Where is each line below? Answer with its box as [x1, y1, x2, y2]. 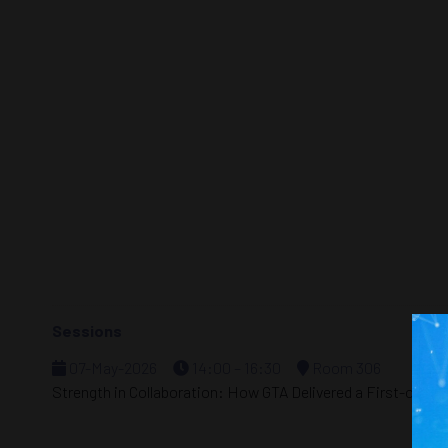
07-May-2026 [66, 358, 157, 377]
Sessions [52, 321, 122, 340]
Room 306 [309, 358, 381, 377]
